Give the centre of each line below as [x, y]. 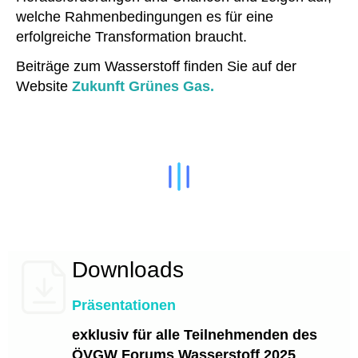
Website [44, 87]
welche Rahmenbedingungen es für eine [145, 16]
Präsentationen [126, 305]
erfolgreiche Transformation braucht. [131, 36]
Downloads [128, 269]
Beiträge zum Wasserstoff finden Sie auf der [156, 67]
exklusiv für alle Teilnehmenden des [195, 335]
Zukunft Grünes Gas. [143, 87]
